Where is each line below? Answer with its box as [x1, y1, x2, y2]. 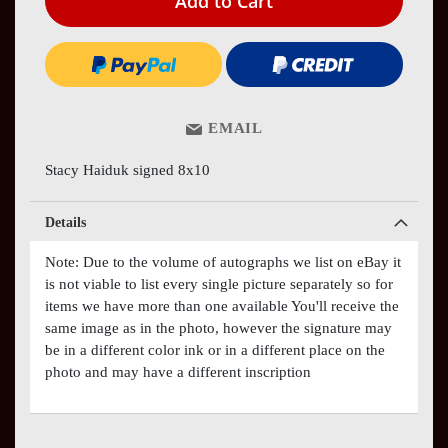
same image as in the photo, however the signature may [45, 319, 392, 336]
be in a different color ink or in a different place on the [45, 341, 385, 358]
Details [45, 214, 86, 230]
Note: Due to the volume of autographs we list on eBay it [45, 253, 401, 270]
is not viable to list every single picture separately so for [45, 275, 393, 292]
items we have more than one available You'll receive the [45, 297, 399, 314]
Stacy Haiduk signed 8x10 [45, 161, 210, 178]
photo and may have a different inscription [45, 363, 311, 380]
